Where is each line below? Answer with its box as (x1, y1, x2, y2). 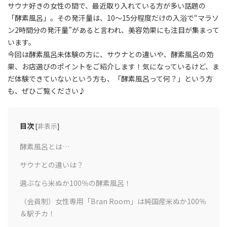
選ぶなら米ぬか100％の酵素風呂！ (20, 177, 131, 188)
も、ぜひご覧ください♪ (8, 86, 86, 96)
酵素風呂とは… (20, 141, 69, 152)
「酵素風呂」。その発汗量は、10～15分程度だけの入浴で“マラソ (8, 13, 219, 23)
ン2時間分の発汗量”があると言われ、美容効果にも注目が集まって (8, 25, 219, 35)
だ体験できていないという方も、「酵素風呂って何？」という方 (8, 73, 213, 84)
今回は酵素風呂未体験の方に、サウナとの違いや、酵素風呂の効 (8, 49, 213, 60)
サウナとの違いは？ (20, 159, 84, 170)
